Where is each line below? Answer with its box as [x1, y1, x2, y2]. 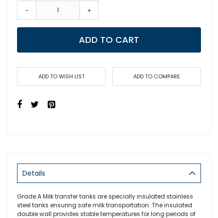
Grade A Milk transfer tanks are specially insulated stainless [17, 192, 193, 200]
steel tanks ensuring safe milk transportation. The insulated [17, 201, 192, 209]
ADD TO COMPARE [133, 73, 180, 80]
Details [22, 168, 45, 178]
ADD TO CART [79, 34, 139, 46]
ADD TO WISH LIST [38, 73, 85, 80]
